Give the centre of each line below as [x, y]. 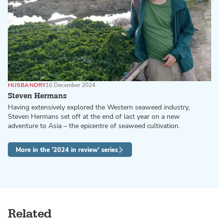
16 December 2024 [71, 85]
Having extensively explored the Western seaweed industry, [99, 107]
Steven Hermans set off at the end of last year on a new [94, 116]
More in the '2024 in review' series [67, 150]
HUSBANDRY [27, 85]
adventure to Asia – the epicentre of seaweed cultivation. [94, 126]
